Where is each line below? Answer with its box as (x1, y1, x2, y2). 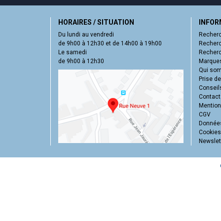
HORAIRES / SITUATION (58, 18, 134, 26)
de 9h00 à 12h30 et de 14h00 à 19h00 (58, 39, 162, 47)
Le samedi (58, 48, 87, 56)
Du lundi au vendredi (58, 31, 114, 38)
